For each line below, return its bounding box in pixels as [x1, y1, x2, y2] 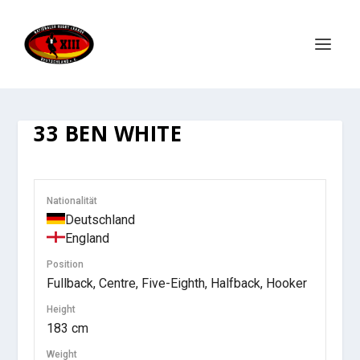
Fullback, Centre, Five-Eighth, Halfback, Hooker [47, 276, 308, 291]
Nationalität [47, 195, 98, 207]
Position [47, 259, 84, 270]
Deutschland [65, 212, 136, 227]
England [65, 231, 110, 246]
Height [47, 304, 76, 315]
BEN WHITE [59, 119, 182, 148]
